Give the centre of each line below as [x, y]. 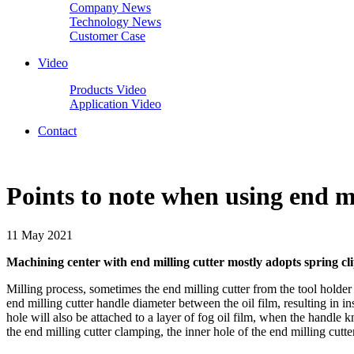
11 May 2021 [40, 235]
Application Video [115, 104]
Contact [57, 131]
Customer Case [107, 36]
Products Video [108, 90]
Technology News [115, 22]
